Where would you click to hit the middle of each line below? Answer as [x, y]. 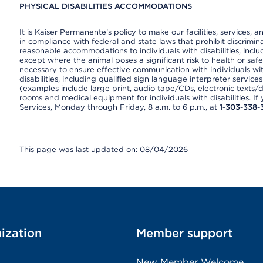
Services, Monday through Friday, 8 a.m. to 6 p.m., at [119, 107]
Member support [184, 233]
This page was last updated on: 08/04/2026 [103, 149]
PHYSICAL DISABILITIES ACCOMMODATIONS [105, 6]
